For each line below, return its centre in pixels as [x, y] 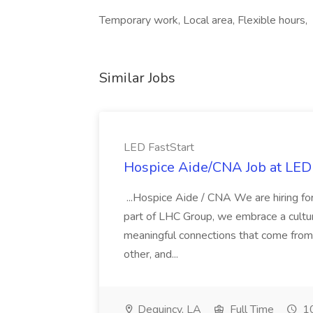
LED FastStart [159, 147]
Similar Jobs [137, 78]
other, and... [152, 254]
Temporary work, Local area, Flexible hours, [203, 20]
